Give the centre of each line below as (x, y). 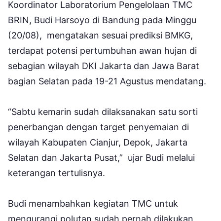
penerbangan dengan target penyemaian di (98, 127)
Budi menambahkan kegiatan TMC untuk (93, 203)
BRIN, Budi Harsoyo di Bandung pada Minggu (102, 20)
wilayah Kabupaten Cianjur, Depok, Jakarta (98, 142)
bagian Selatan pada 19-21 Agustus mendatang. (108, 81)
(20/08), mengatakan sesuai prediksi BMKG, (100, 35)
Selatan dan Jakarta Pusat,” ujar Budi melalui (101, 157)
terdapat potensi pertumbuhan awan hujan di (102, 50)
